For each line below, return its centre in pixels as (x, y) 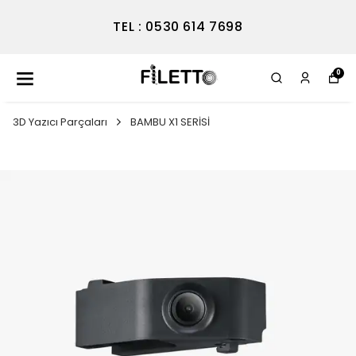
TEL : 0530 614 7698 (178, 27)
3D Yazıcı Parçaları (60, 122)
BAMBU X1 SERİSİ (170, 122)
